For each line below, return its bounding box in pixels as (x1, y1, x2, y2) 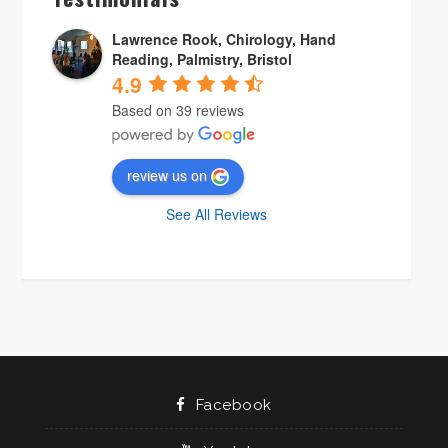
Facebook (195, 396, 272, 415)
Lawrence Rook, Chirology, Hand (112, 29, 337, 50)
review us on (127, 165, 208, 186)
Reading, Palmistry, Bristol (112, 49, 293, 70)
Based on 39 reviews (112, 100, 245, 121)
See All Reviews (166, 204, 268, 225)
